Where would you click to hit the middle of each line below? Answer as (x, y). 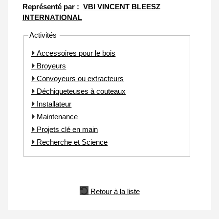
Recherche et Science (71, 142)
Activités (44, 35)
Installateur (53, 104)
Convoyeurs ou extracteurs (79, 78)
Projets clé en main (66, 129)
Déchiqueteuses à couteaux (80, 91)
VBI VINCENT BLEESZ (122, 7)
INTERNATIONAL (52, 18)
